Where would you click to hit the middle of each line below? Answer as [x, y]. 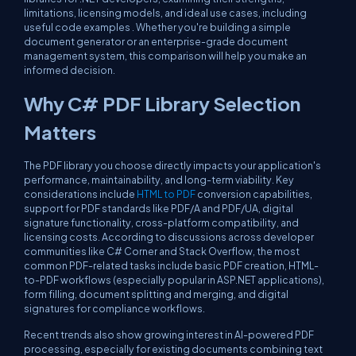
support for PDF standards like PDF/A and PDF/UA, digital [159, 208]
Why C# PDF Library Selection [162, 103]
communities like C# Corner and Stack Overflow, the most [162, 251]
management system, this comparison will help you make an [165, 56]
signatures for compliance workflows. [114, 308]
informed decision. [70, 70]
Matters [60, 132]
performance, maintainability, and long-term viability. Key [159, 180]
